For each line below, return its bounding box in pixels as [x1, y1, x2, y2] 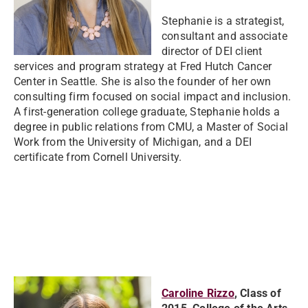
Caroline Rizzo [162, 287, 234, 300]
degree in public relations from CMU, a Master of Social [14, 120, 289, 133]
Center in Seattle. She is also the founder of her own [14, 75, 272, 88]
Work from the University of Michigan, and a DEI [14, 135, 252, 148]
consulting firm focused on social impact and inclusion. [14, 90, 291, 103]
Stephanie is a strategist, [162, 14, 285, 27]
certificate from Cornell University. [14, 151, 182, 164]
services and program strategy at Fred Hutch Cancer [14, 60, 272, 73]
